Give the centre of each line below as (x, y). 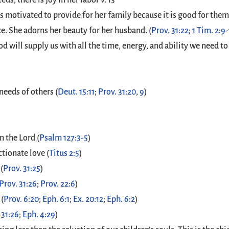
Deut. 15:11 (76, 92)
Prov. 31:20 (117, 92)
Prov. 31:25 (22, 169)
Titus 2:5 (64, 153)
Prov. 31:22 (170, 31)
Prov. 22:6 (58, 184)
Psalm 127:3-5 (64, 138)
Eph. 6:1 (56, 199)
